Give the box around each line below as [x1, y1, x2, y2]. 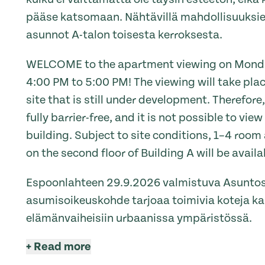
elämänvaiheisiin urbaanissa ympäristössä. [26, 211, 252, 225]
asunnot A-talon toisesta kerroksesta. [26, 28, 222, 41]
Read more [34, 240, 91, 253]
